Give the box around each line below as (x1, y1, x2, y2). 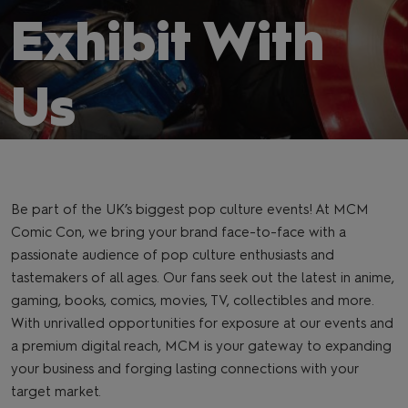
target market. (11, 383, 105, 400)
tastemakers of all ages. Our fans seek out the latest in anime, (11, 270, 394, 286)
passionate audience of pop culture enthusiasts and (11, 247, 334, 263)
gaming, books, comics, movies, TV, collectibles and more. (11, 292, 374, 309)
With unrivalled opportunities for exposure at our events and (11, 315, 393, 331)
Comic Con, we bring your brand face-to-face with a (11, 224, 346, 240)
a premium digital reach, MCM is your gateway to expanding (11, 338, 392, 354)
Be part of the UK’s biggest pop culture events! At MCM (11, 201, 369, 218)
